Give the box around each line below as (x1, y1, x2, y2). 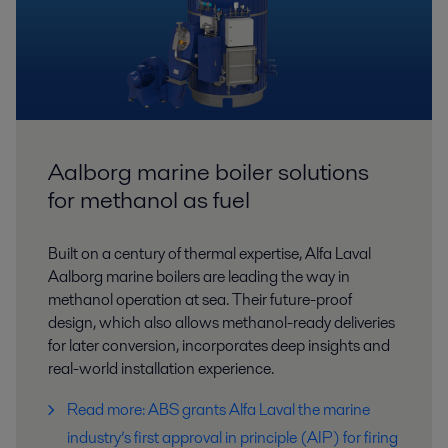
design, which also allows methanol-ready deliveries (48, 311, 395, 335)
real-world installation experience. (48, 357, 274, 381)
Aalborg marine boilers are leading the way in (48, 265, 350, 289)
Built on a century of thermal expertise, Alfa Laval (48, 242, 371, 266)
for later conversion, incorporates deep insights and (48, 334, 390, 358)
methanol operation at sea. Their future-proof (48, 288, 352, 312)
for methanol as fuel (48, 183, 250, 217)
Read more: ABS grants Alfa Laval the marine (67, 398, 371, 422)
